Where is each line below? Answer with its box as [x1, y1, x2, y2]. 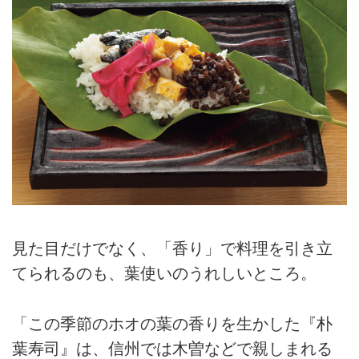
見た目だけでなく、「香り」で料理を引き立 [12, 240, 333, 258]
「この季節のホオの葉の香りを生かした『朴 [12, 314, 333, 333]
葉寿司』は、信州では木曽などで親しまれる [12, 339, 333, 357]
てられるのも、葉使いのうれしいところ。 [12, 264, 317, 283]
